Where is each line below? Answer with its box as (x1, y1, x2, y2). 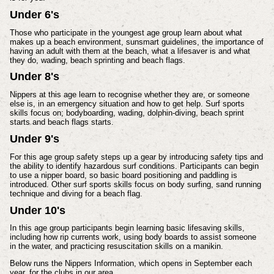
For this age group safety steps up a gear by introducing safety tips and (9, 152, 263, 161)
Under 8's (9, 70, 59, 83)
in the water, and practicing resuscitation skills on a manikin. (9, 242, 223, 251)
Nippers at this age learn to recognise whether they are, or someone (9, 90, 250, 100)
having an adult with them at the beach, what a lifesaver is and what (9, 46, 250, 56)
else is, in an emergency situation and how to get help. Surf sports (9, 99, 245, 109)
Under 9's (9, 133, 59, 146)
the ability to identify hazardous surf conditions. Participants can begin (9, 161, 259, 171)
